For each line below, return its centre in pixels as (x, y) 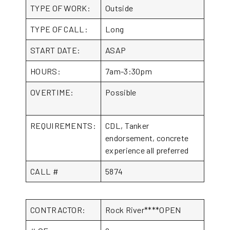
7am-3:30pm (129, 71)
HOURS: (45, 71)
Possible (121, 92)
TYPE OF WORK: (60, 8)
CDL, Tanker (127, 126)
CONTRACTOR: (58, 210)
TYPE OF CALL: (59, 29)
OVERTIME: (63, 92)
